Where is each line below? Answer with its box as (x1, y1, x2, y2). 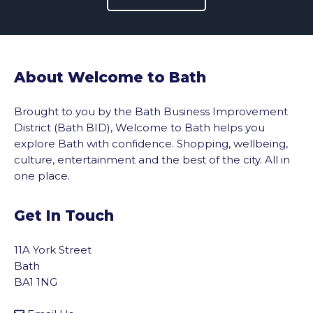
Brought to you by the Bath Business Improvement (14, 104, 288, 118)
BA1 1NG (14, 275, 57, 289)
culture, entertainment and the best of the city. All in (14, 152, 290, 166)
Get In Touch (14, 206, 114, 224)
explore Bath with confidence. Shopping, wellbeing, (14, 136, 288, 150)
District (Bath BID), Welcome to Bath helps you (14, 120, 265, 134)
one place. (14, 168, 70, 182)
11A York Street (14, 242, 92, 256)
